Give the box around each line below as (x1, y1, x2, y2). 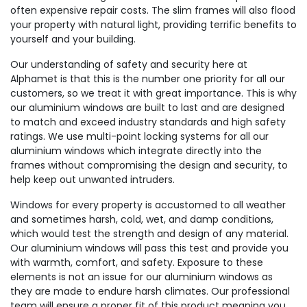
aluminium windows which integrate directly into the (10, 144, 262, 158)
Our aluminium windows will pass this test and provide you (10, 241, 288, 255)
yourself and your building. (10, 32, 136, 46)
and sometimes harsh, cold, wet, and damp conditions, (10, 212, 273, 226)
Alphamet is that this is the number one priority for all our (10, 72, 285, 86)
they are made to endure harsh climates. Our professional (10, 284, 290, 298)
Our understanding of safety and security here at (10, 58, 247, 71)
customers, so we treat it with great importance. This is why (10, 86, 297, 100)
